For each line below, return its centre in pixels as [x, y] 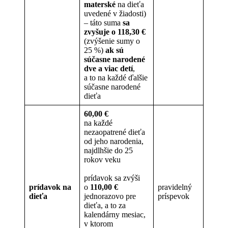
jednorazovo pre [110, 196]
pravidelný [175, 187]
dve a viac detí [108, 68]
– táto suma [103, 22]
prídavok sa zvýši [112, 178]
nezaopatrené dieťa [115, 132]
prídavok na [50, 187]
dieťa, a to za [105, 205]
